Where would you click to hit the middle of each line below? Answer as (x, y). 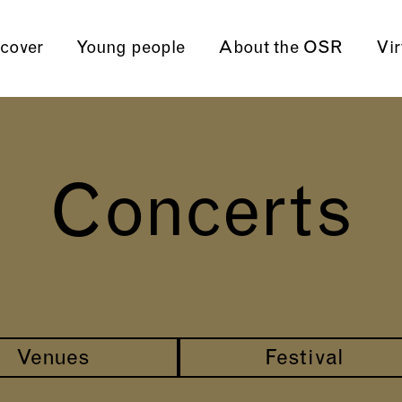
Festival (304, 359)
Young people (130, 48)
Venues (53, 359)
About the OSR (280, 48)
